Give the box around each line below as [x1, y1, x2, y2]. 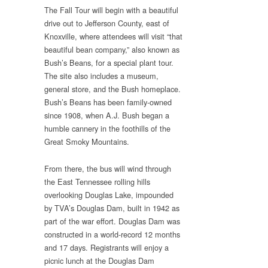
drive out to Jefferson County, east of [44, 17, 169, 29]
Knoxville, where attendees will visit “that [44, 31, 182, 42]
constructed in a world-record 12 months [44, 228, 180, 240]
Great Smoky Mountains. [44, 136, 129, 148]
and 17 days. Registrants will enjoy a [44, 241, 169, 253]
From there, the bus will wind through [44, 162, 171, 174]
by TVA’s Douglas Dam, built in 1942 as [44, 202, 179, 214]
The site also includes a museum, [44, 70, 159, 82]
